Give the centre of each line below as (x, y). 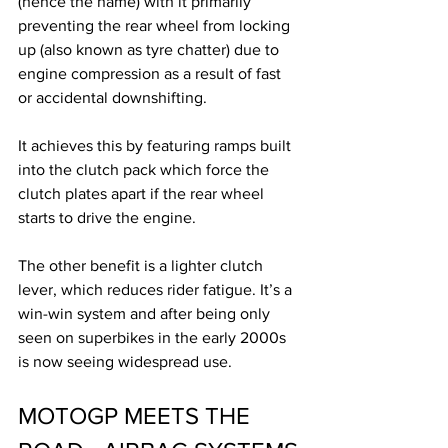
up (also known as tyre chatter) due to (150, 49)
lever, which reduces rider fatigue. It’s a (157, 289)
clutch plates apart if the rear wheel (143, 193)
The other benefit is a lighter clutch (142, 265)
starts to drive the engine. (109, 217)
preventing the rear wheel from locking (156, 25)
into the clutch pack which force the (145, 169)
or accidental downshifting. (114, 97)
